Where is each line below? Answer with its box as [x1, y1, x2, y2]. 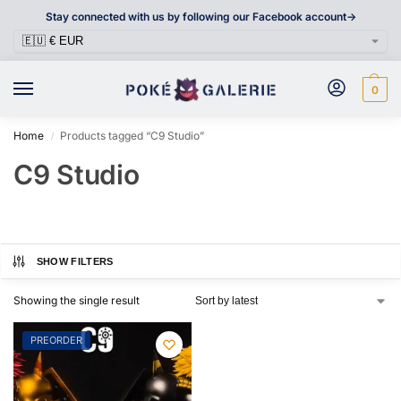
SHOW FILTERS [36, 256, 114, 268]
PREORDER [30, 334, 82, 347]
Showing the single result [13, 294, 140, 308]
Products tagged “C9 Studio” [60, 129, 205, 143]
